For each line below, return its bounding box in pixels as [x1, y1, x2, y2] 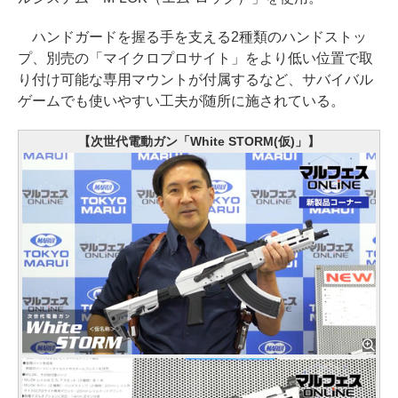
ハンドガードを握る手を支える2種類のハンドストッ [18, 29, 367, 45]
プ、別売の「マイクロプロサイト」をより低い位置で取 [18, 51, 373, 67]
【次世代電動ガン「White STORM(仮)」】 [78, 134, 320, 149]
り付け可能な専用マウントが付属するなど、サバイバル [18, 72, 373, 88]
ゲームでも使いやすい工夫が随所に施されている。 [18, 93, 345, 109]
